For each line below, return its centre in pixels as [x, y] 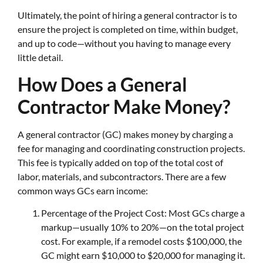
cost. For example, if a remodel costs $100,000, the [141, 241]
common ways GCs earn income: [83, 190]
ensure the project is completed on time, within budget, [128, 29]
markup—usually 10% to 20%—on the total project [143, 227]
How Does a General [102, 84]
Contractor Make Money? [124, 106]
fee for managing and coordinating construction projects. [131, 148]
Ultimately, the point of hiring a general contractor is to [127, 15]
